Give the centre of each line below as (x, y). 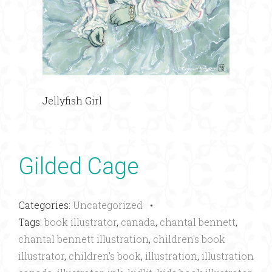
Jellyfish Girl (72, 101)
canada (138, 222)
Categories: (46, 205)
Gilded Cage (79, 167)
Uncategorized (108, 205)
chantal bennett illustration (83, 239)
